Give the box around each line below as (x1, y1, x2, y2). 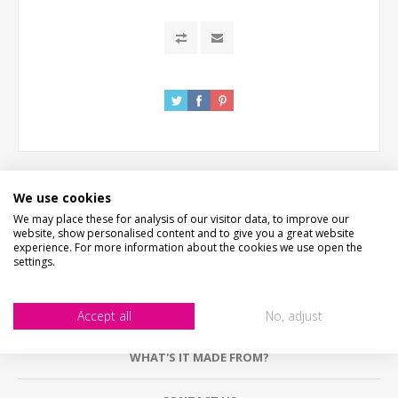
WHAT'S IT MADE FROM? (129, 348, 269, 365)
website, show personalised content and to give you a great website (13, 225, 354, 241)
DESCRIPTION (160, 218, 238, 235)
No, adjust (266, 306, 322, 324)
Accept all (76, 306, 131, 324)
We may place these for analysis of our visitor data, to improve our (13, 211, 349, 227)
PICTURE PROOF (154, 305, 244, 322)
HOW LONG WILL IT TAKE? (124, 261, 274, 278)
